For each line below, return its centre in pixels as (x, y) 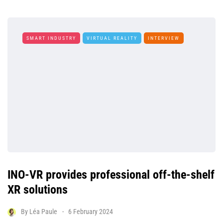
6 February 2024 (91, 212)
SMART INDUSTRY (51, 38)
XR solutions (38, 190)
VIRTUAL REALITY (112, 38)
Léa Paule (43, 212)
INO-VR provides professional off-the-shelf (111, 175)
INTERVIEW (164, 38)
